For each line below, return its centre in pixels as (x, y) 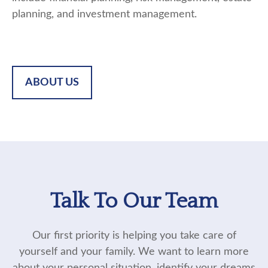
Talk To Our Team (134, 201)
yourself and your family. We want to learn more (134, 252)
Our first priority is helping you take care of (134, 236)
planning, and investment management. (104, 14)
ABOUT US (52, 83)
